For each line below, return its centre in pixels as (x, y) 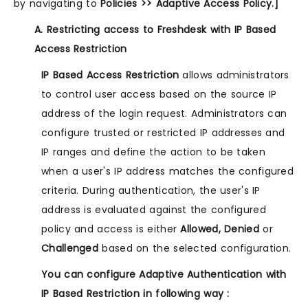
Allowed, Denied (220, 229)
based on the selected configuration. (195, 249)
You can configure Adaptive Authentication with (164, 275)
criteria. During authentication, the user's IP (151, 191)
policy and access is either (111, 229)
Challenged (70, 249)
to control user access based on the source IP (159, 95)
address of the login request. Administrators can (164, 114)
